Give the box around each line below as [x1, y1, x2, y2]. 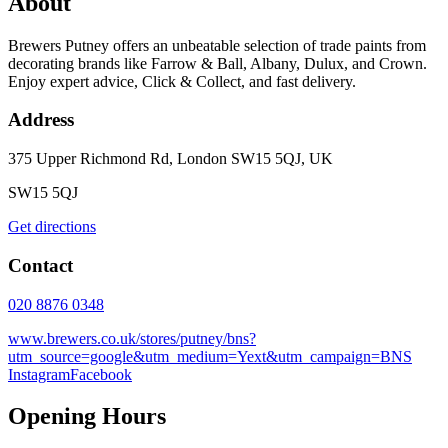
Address [8, 109, 74, 131]
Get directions [8, 218, 96, 236]
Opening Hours [8, 403, 166, 430]
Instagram [8, 365, 70, 383]
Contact [8, 254, 73, 276]
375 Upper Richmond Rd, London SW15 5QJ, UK [8, 150, 333, 168]
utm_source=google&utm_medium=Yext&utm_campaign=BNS [8, 347, 412, 365]
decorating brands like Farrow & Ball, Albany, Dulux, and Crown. [8, 54, 427, 72]
